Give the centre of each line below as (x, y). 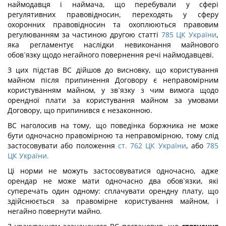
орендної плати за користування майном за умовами (113, 100)
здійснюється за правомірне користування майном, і (113, 201)
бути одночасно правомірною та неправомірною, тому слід (113, 135)
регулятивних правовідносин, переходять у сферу (113, 14)
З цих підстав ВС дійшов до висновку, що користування (113, 70)
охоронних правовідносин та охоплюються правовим (113, 24)
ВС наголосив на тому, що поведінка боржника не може (113, 125)
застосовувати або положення (63, 146)
